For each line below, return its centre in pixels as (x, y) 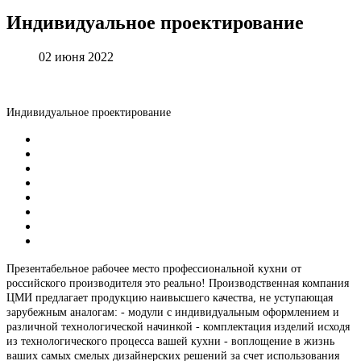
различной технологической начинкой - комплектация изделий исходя (178, 326)
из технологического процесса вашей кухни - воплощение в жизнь (170, 341)
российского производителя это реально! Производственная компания (178, 283)
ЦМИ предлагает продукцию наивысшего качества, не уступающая (170, 297)
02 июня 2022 (76, 56)
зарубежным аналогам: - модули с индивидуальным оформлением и (173, 312)
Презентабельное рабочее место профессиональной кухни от (154, 268)
